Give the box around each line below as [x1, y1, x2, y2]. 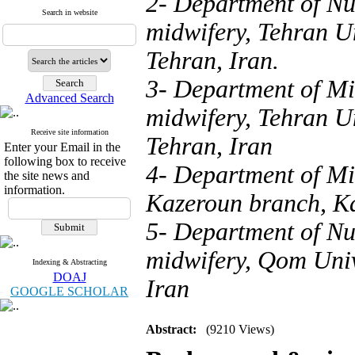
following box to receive [4, 155, 126, 168]
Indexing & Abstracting [32, 258, 107, 266]
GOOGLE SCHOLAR [10, 284, 128, 298]
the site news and [4, 169, 90, 182]
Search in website [41, 8, 97, 17]
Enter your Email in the [4, 140, 120, 154]
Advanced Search [25, 91, 114, 105]
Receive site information [30, 128, 109, 136]
